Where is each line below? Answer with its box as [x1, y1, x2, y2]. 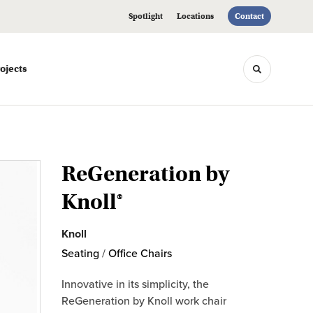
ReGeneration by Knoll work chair [61, 294, 226, 308]
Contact [235, 11, 264, 21]
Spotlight [129, 11, 163, 21]
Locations [177, 11, 214, 21]
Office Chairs [108, 247, 172, 261]
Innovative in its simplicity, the [61, 277, 209, 291]
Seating [61, 247, 99, 261]
